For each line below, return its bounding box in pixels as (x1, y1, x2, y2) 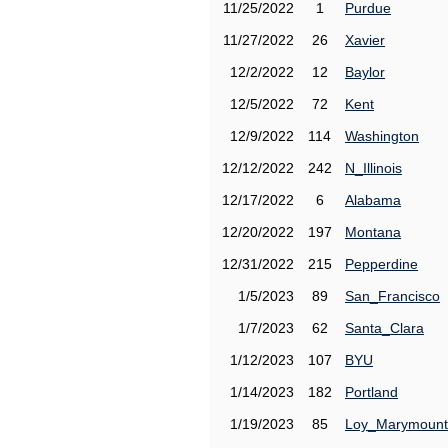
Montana (345, 224, 401, 240)
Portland (345, 384, 398, 400)
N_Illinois (345, 160, 402, 176)
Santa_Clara (345, 320, 424, 336)
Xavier (345, 32, 385, 48)
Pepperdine (345, 256, 418, 272)
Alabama (345, 192, 401, 208)
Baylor (345, 64, 385, 80)
